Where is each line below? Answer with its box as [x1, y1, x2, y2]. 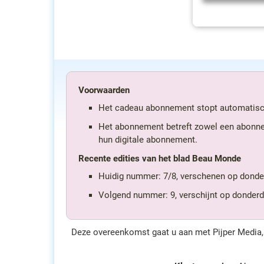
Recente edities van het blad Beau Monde [78, 153, 241, 164]
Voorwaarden [78, 85, 130, 95]
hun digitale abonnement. [98, 134, 197, 145]
